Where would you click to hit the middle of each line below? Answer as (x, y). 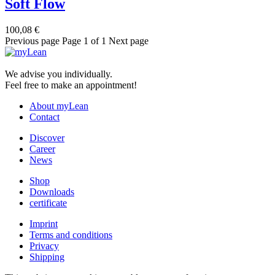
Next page (129, 41)
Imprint (44, 223)
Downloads (52, 192)
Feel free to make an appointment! (71, 85)
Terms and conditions (71, 234)
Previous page (32, 41)
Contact (45, 117)
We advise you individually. (59, 74)
